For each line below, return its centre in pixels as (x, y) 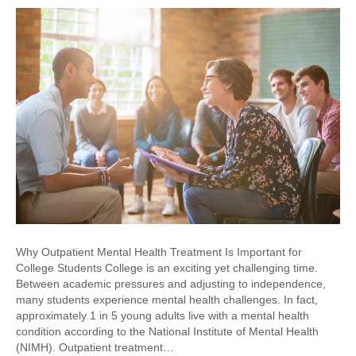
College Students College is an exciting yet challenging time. (167, 268)
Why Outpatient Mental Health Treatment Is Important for (159, 252)
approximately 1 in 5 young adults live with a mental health (163, 316)
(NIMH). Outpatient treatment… (95, 348)
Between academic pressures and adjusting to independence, (171, 284)
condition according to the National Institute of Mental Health (167, 332)
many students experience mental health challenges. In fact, (167, 300)
